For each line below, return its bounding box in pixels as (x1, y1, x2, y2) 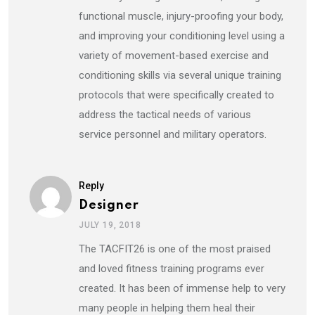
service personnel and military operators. (79, 127, 266, 141)
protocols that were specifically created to (79, 88, 274, 101)
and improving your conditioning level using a (79, 29, 285, 42)
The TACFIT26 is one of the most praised (79, 242, 271, 255)
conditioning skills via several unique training (79, 68, 281, 82)
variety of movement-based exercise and (79, 49, 269, 62)
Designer (79, 198, 139, 212)
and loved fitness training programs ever (79, 262, 264, 275)
